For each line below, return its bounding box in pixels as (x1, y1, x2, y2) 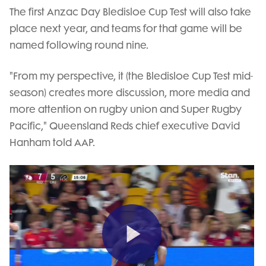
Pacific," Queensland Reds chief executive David (9, 119, 240, 132)
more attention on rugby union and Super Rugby (9, 103, 242, 115)
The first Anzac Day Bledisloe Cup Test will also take (9, 5, 251, 18)
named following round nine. (9, 39, 148, 51)
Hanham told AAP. (9, 136, 95, 148)
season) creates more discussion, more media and (9, 86, 250, 99)
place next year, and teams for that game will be (9, 22, 242, 34)
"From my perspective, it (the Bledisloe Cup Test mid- (9, 69, 253, 82)
